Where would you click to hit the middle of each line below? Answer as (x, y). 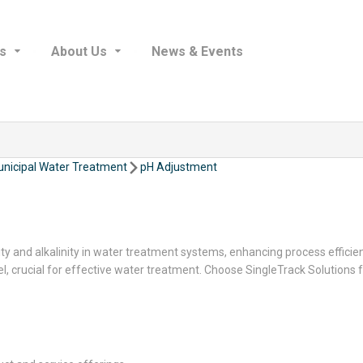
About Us (79, 51)
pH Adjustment (179, 167)
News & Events (197, 51)
